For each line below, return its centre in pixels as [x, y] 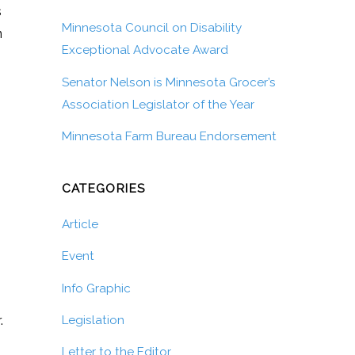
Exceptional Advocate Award [145, 50]
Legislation [93, 320]
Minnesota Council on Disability [151, 28]
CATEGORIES [103, 188]
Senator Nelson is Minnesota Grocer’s [168, 82]
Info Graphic [96, 288]
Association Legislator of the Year [158, 104]
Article [80, 225]
